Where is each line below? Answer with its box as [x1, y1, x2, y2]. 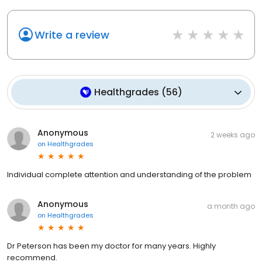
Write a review [35, 27, 109, 43]
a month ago [207, 201, 255, 212]
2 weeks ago [211, 130, 255, 140]
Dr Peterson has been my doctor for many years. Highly [7, 240, 216, 252]
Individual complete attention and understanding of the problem [7, 169, 251, 181]
